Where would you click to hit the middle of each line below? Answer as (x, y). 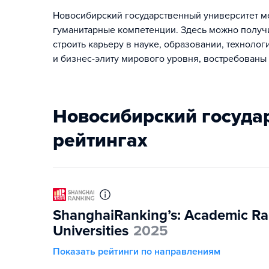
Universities (91, 231)
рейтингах (100, 141)
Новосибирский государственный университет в (60, 116)
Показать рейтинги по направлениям (137, 252)
